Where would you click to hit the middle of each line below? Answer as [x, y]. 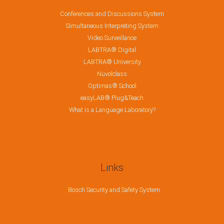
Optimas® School [112, 85]
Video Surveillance [112, 37]
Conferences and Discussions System [112, 13]
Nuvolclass [112, 73]
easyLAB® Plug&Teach [112, 97]
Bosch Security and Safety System [114, 189]
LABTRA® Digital [112, 49]
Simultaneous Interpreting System [112, 25]
